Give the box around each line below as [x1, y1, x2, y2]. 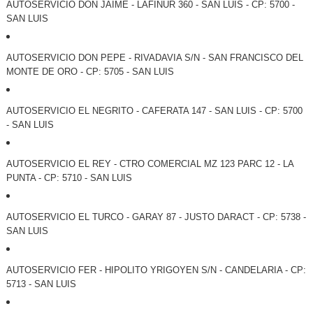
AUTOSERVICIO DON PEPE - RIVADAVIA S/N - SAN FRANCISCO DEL [6, 52, 303, 64]
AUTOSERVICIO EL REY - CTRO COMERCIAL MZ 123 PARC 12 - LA [6, 159, 293, 170]
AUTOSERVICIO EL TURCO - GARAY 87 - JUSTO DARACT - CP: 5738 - [6, 212, 306, 223]
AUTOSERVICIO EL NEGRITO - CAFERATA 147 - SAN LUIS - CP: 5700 [6, 105, 303, 117]
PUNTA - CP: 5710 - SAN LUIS [6, 173, 132, 184]
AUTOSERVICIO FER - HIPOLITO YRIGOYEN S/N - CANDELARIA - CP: [6, 265, 306, 276]
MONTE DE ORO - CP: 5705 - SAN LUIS [6, 66, 174, 78]
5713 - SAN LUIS [6, 279, 76, 290]
